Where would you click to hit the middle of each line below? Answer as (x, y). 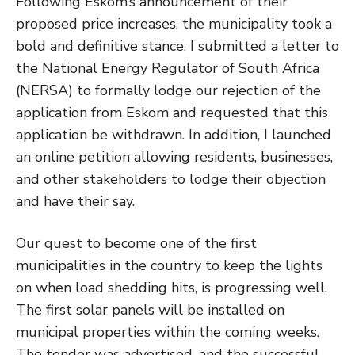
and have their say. (75, 201)
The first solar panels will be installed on (150, 309)
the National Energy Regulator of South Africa (168, 68)
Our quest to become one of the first (136, 243)
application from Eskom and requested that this (172, 112)
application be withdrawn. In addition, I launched (174, 134)
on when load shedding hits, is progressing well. (172, 287)
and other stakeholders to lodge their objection (171, 179)
